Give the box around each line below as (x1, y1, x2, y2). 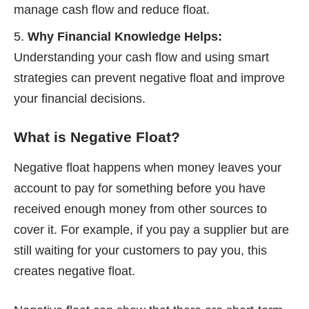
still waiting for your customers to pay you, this (14, 243, 267, 258)
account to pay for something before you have (14, 181, 266, 196)
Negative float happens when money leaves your (14, 161, 281, 175)
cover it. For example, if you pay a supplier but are (14, 223, 289, 237)
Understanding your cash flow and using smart (14, 50, 269, 65)
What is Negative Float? (14, 129, 180, 146)
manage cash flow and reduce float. (14, 3, 210, 17)
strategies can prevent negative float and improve (14, 71, 285, 86)
